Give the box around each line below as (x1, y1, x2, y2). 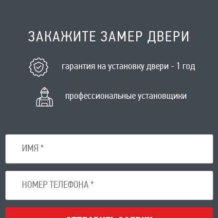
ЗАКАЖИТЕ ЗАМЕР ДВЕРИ (28, 30, 190, 45)
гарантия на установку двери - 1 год (62, 62, 195, 72)
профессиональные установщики (65, 91, 187, 102)
